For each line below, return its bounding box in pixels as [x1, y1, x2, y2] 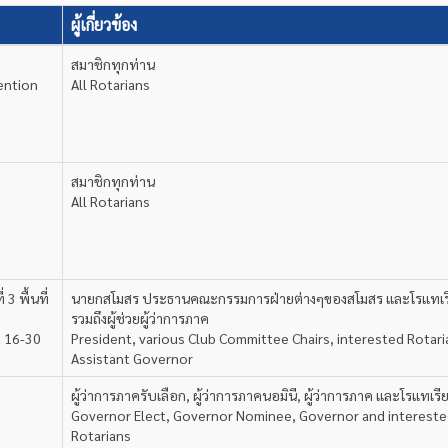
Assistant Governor [71, 349, 193, 367]
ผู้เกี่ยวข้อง [71, 14, 137, 35]
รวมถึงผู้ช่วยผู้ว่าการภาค [71, 309, 209, 327]
